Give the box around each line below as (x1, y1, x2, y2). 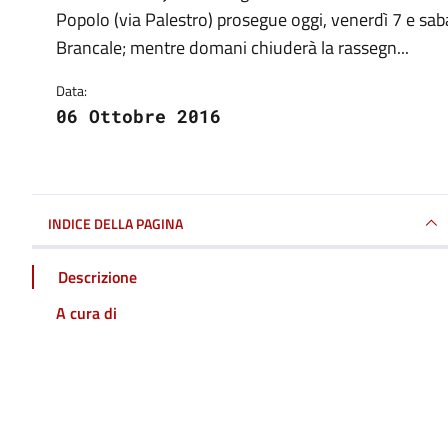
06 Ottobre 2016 (56, 104, 221, 128)
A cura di (56, 301, 117, 325)
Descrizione (58, 265, 137, 289)
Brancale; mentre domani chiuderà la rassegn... (56, 34, 409, 61)
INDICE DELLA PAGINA (48, 212, 183, 234)
